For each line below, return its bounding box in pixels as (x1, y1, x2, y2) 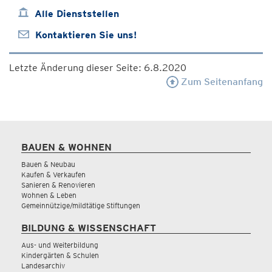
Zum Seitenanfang (178, 75, 263, 87)
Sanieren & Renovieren (21, 180, 95, 189)
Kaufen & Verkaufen (21, 169, 86, 179)
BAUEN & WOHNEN (21, 141, 112, 153)
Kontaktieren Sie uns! (35, 29, 137, 41)
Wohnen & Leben (21, 190, 76, 200)
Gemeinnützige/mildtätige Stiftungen (21, 200, 140, 210)
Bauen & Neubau (21, 159, 75, 169)
